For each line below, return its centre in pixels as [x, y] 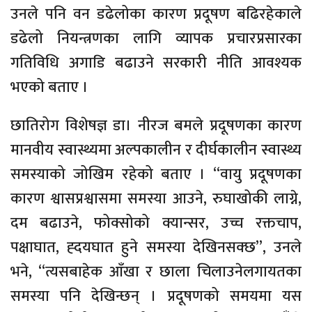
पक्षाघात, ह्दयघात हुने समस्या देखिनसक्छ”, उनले [156, 247]
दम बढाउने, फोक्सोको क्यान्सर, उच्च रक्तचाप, [156, 223]
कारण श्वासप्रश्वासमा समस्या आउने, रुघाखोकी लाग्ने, [156, 198]
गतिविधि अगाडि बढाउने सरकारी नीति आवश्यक [156, 63]
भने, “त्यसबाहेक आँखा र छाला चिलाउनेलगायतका [156, 272]
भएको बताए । [49, 87]
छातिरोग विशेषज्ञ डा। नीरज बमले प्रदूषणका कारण [156, 125]
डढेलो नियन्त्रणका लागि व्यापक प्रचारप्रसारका [156, 38]
